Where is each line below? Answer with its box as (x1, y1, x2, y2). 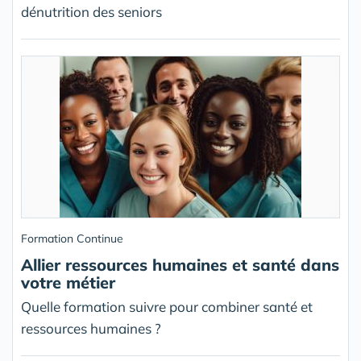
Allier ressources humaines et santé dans (21, 255, 339, 276)
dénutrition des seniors (21, 3, 162, 21)
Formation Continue (21, 231, 123, 247)
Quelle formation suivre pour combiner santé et (21, 298, 313, 316)
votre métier (21, 272, 115, 293)
